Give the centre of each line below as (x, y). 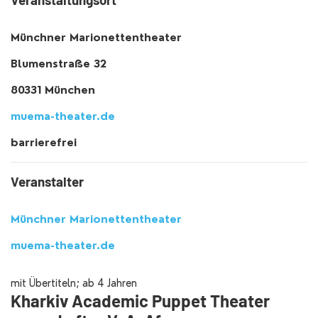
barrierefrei (44, 143)
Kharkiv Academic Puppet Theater (140, 301)
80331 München (53, 91)
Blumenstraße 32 (59, 64)
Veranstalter (47, 182)
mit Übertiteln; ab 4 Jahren (74, 284)
